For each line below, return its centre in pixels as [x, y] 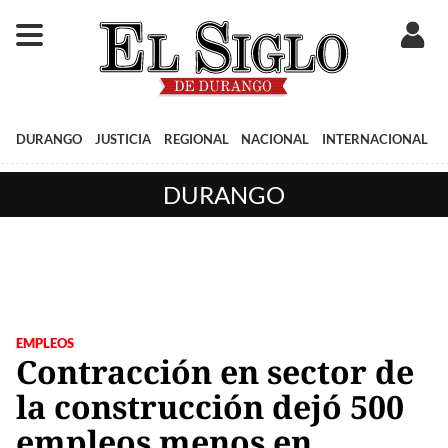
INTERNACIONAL [375, 138]
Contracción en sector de [215, 371]
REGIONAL [196, 138]
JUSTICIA [122, 138]
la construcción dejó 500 [210, 406]
